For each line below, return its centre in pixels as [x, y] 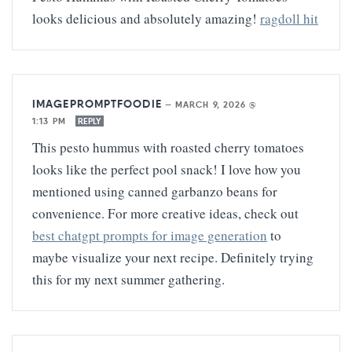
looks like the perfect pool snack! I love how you [167, 169]
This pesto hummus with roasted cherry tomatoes [168, 147]
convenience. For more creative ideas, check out [165, 213]
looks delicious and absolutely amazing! [146, 18]
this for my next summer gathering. [128, 279]
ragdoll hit [289, 18]
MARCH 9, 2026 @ [216, 104]
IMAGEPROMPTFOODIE [97, 103]
